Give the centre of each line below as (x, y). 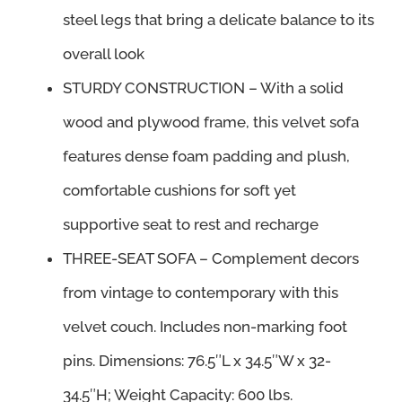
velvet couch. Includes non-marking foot (205, 327)
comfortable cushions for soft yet (179, 190)
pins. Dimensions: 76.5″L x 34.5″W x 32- (197, 361)
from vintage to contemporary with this (201, 293)
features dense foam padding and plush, (206, 156)
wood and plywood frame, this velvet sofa (211, 122)
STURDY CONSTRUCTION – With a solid (203, 88)
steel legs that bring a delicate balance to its (218, 20)
